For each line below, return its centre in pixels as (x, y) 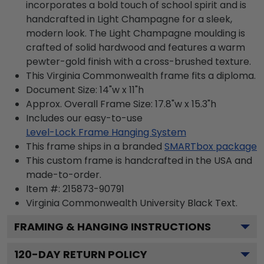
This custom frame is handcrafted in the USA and (139, 160)
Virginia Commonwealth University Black (119, 203)
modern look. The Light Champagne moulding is (136, 33)
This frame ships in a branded (94, 146)
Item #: (44, 189)
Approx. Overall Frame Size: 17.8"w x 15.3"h (121, 104)
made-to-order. (64, 174)
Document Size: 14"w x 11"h (85, 90)
